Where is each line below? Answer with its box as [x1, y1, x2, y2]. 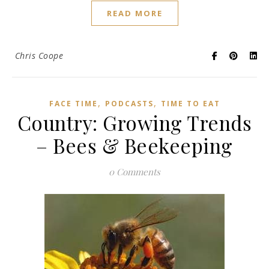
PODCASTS [104, 98, 154, 109]
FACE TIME [49, 98, 98, 109]
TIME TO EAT [160, 98, 220, 109]
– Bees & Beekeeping [36, 132, 233, 159]
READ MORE [106, 8, 163, 19]
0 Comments [109, 166, 160, 178]
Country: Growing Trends [17, 109, 252, 136]
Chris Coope [14, 50, 63, 62]
